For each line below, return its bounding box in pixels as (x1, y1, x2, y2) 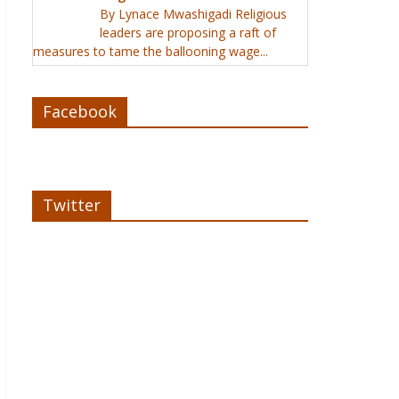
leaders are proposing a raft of (100, 24, 276, 41)
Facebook (43, 101, 117, 122)
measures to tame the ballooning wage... (33, 43, 268, 60)
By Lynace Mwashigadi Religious (100, 5, 287, 22)
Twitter (43, 194, 101, 216)
